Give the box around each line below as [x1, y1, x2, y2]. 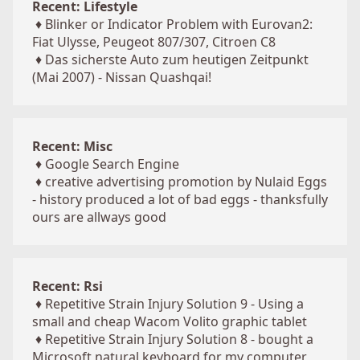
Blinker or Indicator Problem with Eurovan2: [45, 15, 313, 33]
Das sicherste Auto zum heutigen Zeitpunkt [45, 51, 309, 68]
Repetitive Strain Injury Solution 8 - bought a [45, 330, 313, 348]
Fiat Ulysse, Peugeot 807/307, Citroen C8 [32, 33, 276, 51]
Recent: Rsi [32, 277, 103, 295]
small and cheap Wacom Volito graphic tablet [32, 313, 307, 330]
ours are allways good [32, 208, 166, 226]
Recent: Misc [32, 137, 112, 155]
